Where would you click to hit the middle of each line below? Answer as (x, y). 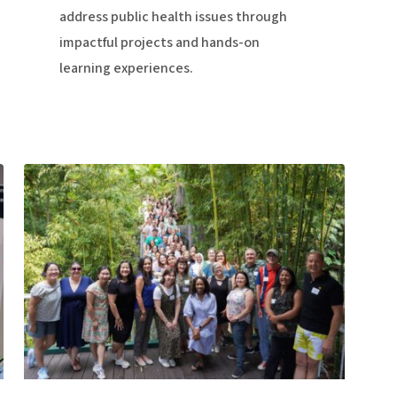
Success (48, 253)
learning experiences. (126, 69)
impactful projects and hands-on (159, 43)
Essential (51, 202)
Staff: (40, 176)
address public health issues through (173, 17)
